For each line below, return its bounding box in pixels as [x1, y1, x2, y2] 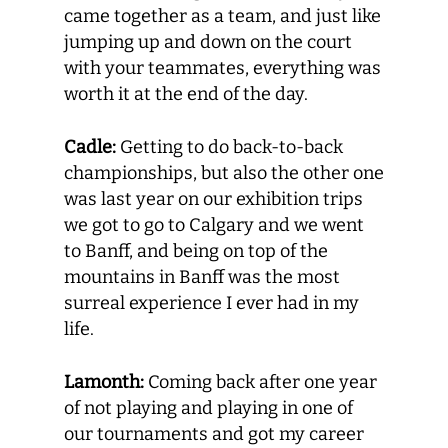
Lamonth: [64, 371, 144, 393]
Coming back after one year [144, 371, 377, 393]
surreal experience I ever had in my [64, 292, 359, 314]
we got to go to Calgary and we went [64, 214, 364, 236]
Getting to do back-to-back [116, 136, 343, 158]
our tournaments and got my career [64, 423, 364, 445]
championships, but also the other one [64, 162, 384, 184]
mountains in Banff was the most [64, 266, 340, 288]
